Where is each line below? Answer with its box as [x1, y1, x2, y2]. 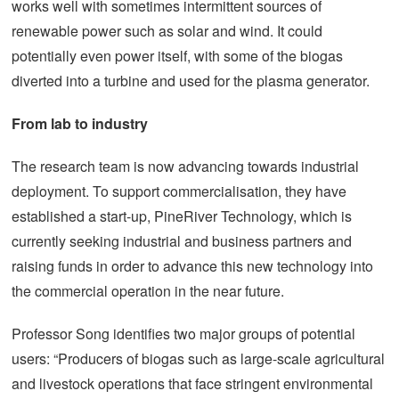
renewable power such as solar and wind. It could [12, 20, 322, 41]
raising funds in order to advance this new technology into [12, 256, 373, 276]
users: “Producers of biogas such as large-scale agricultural [12, 348, 385, 369]
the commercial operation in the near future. [12, 281, 284, 301]
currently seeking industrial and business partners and [12, 231, 352, 251]
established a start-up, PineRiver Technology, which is [12, 206, 352, 226]
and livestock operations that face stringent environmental [12, 373, 373, 394]
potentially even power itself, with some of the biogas [12, 45, 343, 66]
